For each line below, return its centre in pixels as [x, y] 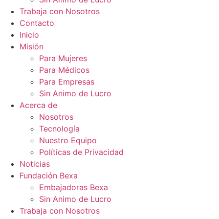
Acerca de [38, 105]
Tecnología [59, 129]
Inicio [29, 35]
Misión [32, 46]
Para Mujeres [63, 58]
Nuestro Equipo [68, 140]
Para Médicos [64, 70]
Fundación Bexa [49, 175]
